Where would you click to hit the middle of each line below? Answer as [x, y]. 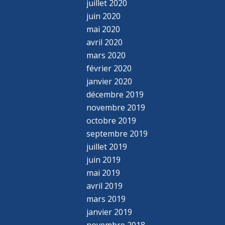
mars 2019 [106, 199]
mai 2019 [103, 173]
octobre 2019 [111, 120]
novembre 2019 [116, 107]
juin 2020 [104, 16]
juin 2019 [104, 159]
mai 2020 [103, 29]
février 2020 [109, 68]
